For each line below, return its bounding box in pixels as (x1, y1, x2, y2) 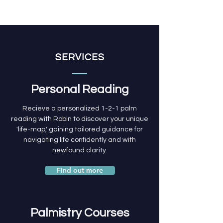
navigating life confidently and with (23, 136, 136, 143)
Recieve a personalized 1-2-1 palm (22, 105, 137, 112)
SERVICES (55, 52, 105, 62)
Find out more (57, 166, 103, 175)
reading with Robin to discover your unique (11, 115, 148, 122)
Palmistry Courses (30, 207, 129, 219)
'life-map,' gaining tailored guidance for (16, 126, 143, 133)
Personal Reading (30, 83, 129, 96)
